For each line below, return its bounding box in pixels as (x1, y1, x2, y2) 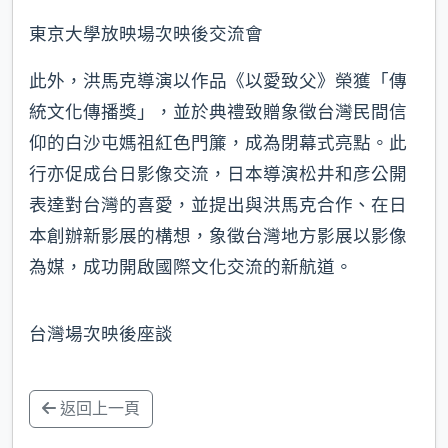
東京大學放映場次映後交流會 (29, 23, 263, 44)
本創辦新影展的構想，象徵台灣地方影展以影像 (29, 225, 407, 246)
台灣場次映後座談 (29, 323, 173, 344)
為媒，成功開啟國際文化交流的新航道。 (29, 256, 353, 277)
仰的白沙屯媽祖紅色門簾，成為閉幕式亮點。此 (29, 132, 407, 153)
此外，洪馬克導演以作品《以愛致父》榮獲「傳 (29, 70, 407, 91)
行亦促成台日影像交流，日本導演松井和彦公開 (29, 163, 407, 184)
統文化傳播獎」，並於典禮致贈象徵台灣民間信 (29, 101, 407, 122)
